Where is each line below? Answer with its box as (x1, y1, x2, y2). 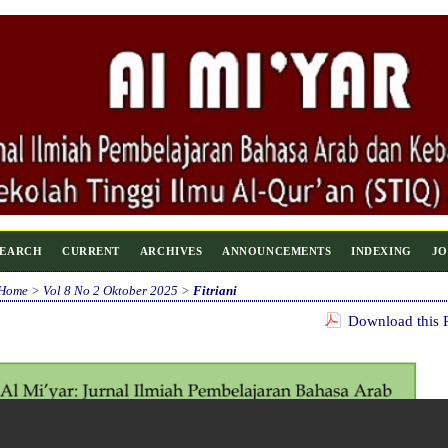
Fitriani (192, 284, 237, 298)
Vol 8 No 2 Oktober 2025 (42, 284, 178, 298)
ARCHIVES (139, 245, 203, 257)
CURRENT (62, 245, 120, 257)
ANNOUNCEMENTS (222, 245, 332, 257)
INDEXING (351, 245, 412, 257)
